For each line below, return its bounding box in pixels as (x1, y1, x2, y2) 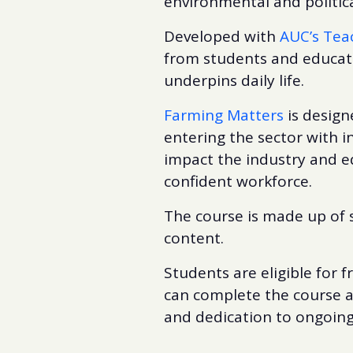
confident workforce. (164, 170, 312, 191)
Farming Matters (164, 104, 284, 125)
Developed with (164, 25, 280, 46)
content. (164, 227, 224, 248)
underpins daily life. (164, 69, 304, 91)
